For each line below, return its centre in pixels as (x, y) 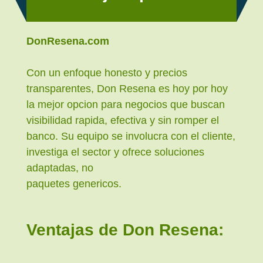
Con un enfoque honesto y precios (107, 73)
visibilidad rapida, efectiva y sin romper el (123, 121)
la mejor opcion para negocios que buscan (126, 105)
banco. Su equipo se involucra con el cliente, (131, 136)
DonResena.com (68, 41)
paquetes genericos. (74, 184)
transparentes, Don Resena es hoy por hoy (127, 89)
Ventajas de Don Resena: (125, 230)
